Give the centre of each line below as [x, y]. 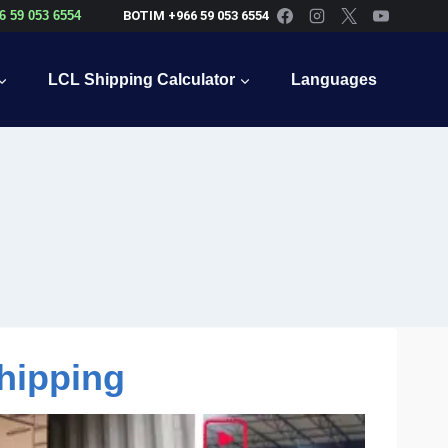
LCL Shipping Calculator [141, 79]
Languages [334, 79]
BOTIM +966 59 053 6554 [196, 15]
